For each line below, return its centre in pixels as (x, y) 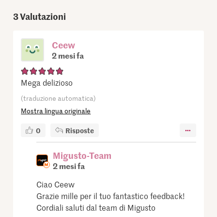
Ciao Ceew (56, 184)
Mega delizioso (47, 83)
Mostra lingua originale (56, 111)
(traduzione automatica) (59, 98)
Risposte (80, 131)
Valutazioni (43, 16)
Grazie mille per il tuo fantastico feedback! (111, 196)
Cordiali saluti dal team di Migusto (96, 208)
